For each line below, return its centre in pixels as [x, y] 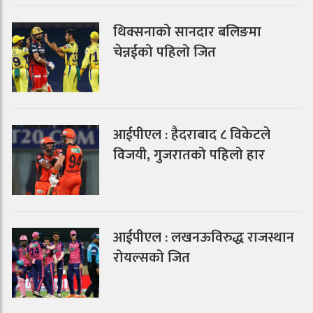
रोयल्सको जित [152, 258]
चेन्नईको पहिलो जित [165, 53]
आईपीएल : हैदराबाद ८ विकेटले [192, 135]
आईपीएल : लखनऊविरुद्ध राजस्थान [204, 238]
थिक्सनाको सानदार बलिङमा [188, 32]
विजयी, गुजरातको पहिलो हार [189, 155]
